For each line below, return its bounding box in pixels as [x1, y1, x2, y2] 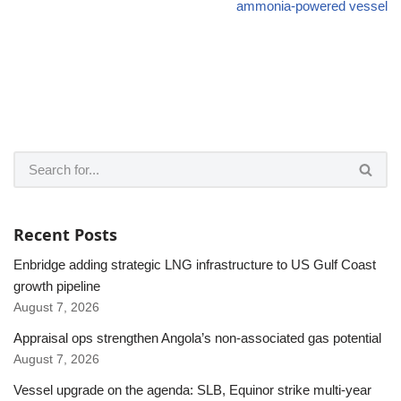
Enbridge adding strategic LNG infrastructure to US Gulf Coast [13, 256, 376, 272]
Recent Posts [13, 223, 117, 245]
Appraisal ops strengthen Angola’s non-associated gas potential [13, 329, 381, 346]
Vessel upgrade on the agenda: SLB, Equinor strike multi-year [13, 381, 371, 397]
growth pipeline [13, 277, 100, 294]
